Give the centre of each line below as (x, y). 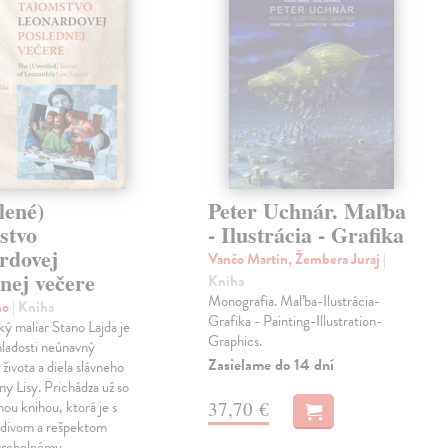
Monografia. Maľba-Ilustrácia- (294, 301)
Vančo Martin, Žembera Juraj (296, 259)
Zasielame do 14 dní (271, 365)
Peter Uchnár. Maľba (307, 211)
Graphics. (235, 341)
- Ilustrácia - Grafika (306, 235)
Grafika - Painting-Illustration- (295, 321)
